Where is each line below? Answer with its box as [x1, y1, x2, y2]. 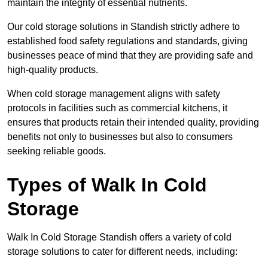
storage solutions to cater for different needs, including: [7, 246, 240, 257]
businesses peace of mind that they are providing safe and [7, 50, 253, 61]
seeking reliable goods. [7, 146, 106, 157]
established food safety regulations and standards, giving [7, 36, 248, 47]
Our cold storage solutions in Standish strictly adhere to [7, 22, 240, 32]
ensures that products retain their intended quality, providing [7, 117, 259, 128]
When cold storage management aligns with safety [7, 89, 220, 99]
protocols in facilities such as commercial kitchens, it [7, 103, 227, 114]
